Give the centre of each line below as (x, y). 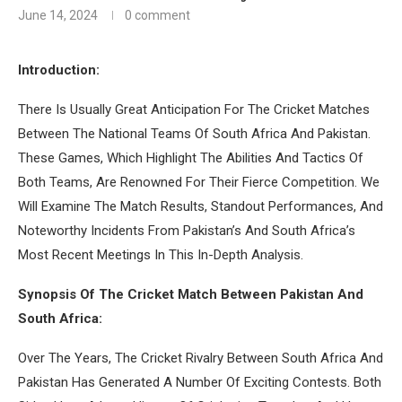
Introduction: (59, 70)
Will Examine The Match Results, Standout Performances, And (201, 206)
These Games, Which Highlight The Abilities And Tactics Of (191, 157)
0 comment (157, 15)
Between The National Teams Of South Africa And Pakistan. (194, 133)
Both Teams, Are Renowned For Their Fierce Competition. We (199, 182)
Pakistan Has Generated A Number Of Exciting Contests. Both (200, 382)
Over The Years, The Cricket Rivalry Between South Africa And (201, 358)
